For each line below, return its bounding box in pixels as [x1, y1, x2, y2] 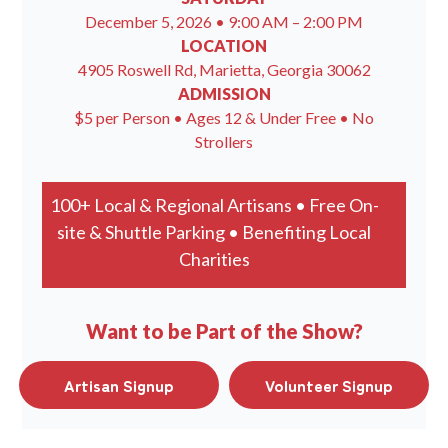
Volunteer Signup [265, 373, 393, 397]
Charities [178, 247, 250, 270]
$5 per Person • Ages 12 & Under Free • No [74, 108, 374, 127]
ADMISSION [177, 84, 271, 103]
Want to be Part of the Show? [85, 319, 363, 343]
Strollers [195, 132, 253, 151]
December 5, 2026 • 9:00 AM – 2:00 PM [85, 12, 363, 31]
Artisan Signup [64, 373, 174, 397]
